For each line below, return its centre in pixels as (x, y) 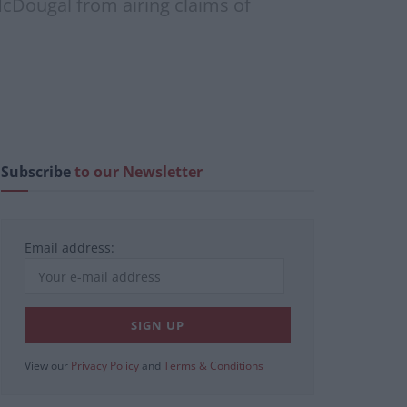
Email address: (69, 248)
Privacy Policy (105, 366)
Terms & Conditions (213, 366)
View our (48, 366)
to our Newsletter (139, 172)
